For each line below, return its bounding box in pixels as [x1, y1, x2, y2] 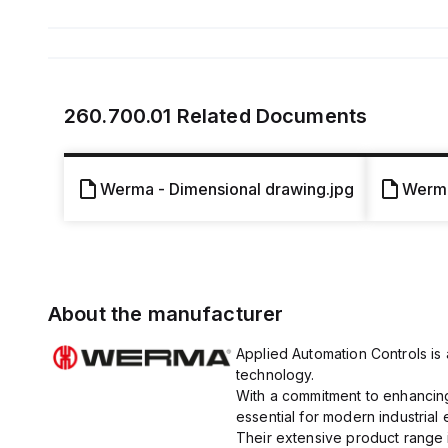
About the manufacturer [48, 302, 284, 326]
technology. [235, 366, 315, 383]
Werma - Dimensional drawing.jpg [100, 179, 354, 199]
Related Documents [171, 104, 368, 128]
